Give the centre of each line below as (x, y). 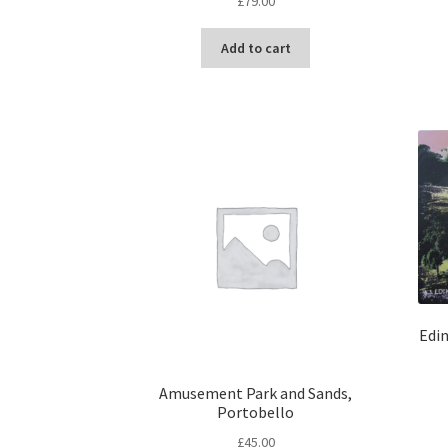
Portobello (256, 412)
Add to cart (255, 48)
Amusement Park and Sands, (256, 393)
